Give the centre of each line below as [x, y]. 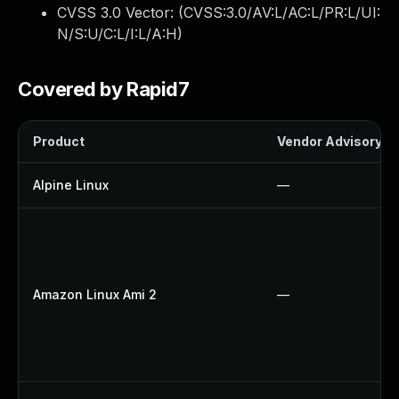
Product [59, 141]
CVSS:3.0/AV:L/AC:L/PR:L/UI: [282, 12]
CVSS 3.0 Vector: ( [120, 12]
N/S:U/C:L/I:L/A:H [117, 34]
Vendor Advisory [330, 141]
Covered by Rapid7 [104, 89]
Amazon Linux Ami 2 [95, 294]
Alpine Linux [71, 185]
